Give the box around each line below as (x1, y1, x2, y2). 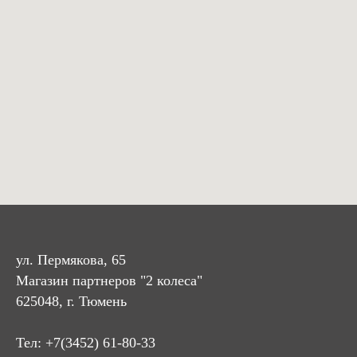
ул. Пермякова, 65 (16, 251, 126, 268)
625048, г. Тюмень (16, 292, 127, 309)
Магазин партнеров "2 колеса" (16, 272, 202, 288)
